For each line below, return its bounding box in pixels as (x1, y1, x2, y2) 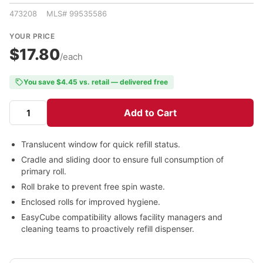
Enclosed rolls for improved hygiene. (21, 197, 160, 207)
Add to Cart (124, 107, 177, 119)
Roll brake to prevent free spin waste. (21, 181, 165, 191)
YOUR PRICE (9, 32, 55, 41)
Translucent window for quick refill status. (21, 139, 180, 149)
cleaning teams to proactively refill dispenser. (21, 224, 194, 234)
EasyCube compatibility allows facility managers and (21, 212, 222, 222)
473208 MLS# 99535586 (9, 9, 107, 18)
